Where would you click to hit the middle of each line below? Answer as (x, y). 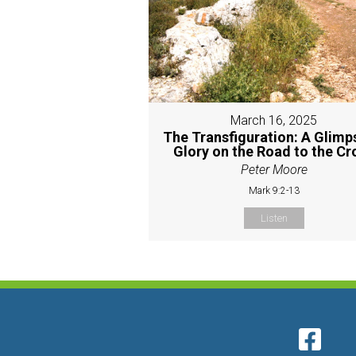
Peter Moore (274, 170)
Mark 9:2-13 (274, 191)
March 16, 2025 (274, 121)
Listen (274, 219)
